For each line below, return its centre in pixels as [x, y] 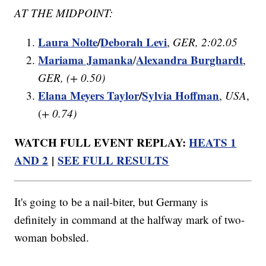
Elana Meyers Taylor [89, 96]
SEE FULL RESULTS [113, 160]
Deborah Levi [134, 42]
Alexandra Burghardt [190, 60]
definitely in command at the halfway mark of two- [130, 220]
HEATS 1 [213, 142]
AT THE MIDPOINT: [66, 13]
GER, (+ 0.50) [72, 78]
